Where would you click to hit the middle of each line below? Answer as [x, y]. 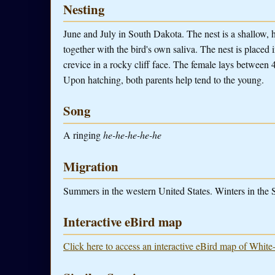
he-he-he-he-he [132, 135]
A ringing [83, 135]
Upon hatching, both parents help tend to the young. [164, 80]
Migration [91, 166]
